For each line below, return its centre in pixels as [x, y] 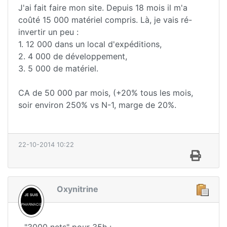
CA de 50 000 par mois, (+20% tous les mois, [106, 93]
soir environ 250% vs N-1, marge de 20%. [97, 105]
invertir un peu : [48, 32]
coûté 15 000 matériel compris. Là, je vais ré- [105, 20]
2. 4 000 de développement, [73, 56]
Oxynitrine [78, 189]
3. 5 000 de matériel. [58, 69]
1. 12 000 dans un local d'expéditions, [90, 44]
